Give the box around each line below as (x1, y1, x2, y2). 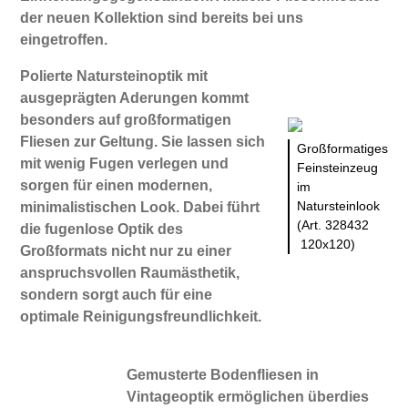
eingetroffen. (20, 31, 108, 47)
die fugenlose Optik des (20, 220, 184, 237)
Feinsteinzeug (296, 159, 378, 175)
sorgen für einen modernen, (20, 177, 213, 193)
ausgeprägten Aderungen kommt (20, 89, 250, 106)
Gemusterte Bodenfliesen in (127, 366, 320, 382)
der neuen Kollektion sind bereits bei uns (20, 9, 304, 25)
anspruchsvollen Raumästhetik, (20, 264, 240, 280)
